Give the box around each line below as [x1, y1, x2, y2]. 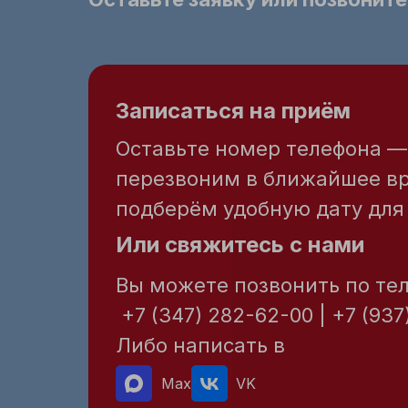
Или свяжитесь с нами [116, 231, 364, 258]
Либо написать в [116, 333, 285, 357]
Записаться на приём [116, 97, 356, 124]
